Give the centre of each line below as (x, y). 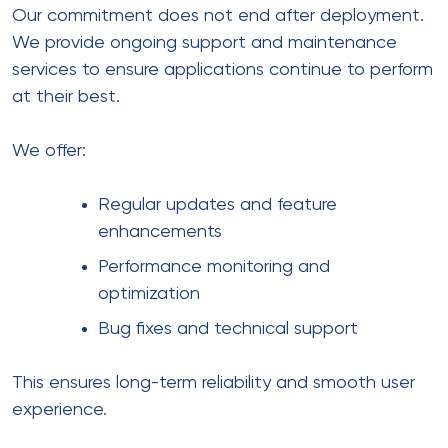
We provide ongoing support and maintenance (204, 42)
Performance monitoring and (214, 266)
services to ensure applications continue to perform (222, 69)
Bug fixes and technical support (228, 328)
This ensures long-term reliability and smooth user (213, 382)
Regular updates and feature (217, 204)
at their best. (66, 96)
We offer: (49, 150)
